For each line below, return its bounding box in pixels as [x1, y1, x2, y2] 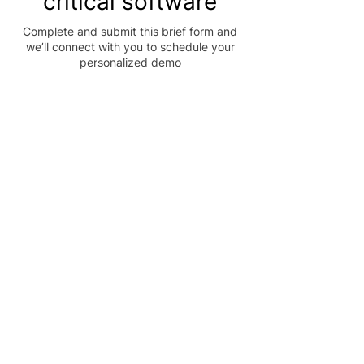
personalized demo [79, 55, 181, 69]
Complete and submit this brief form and [23, 24, 237, 38]
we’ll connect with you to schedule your [25, 40, 235, 54]
